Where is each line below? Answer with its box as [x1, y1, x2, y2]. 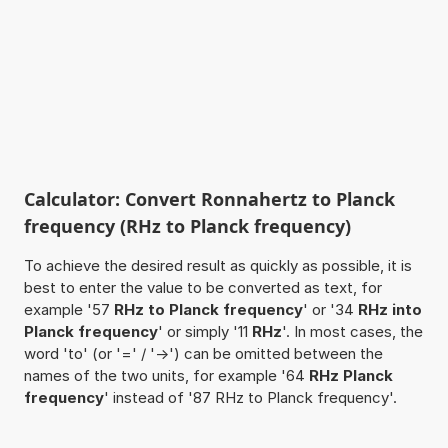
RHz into [357, 299, 422, 319]
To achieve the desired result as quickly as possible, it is [23, 255, 412, 275]
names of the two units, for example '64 [23, 365, 309, 385]
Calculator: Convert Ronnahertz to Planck [23, 186, 395, 211]
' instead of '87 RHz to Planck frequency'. [103, 387, 397, 407]
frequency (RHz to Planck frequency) [23, 213, 351, 238]
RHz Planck [308, 365, 393, 385]
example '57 [23, 299, 114, 319]
